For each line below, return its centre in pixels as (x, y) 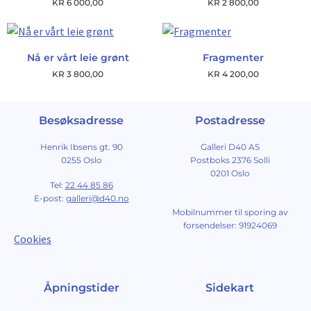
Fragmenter (233, 58)
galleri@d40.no (97, 198)
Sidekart (230, 287)
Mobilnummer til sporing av (230, 212)
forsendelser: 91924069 (230, 225)
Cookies (33, 238)
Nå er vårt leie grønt (78, 58)
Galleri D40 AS (230, 147)
